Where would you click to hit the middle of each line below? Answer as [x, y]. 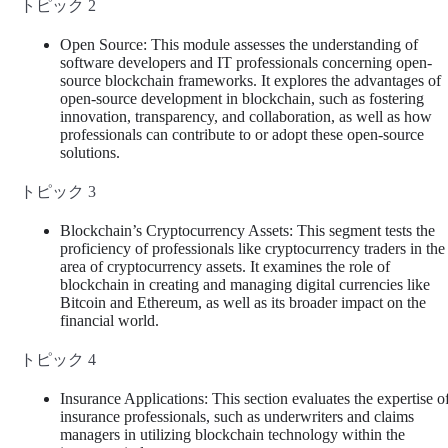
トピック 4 [58, 360]
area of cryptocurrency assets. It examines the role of [225, 267]
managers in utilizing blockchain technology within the [232, 435]
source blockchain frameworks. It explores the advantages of [250, 81]
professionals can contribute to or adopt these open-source [242, 135]
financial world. [109, 321]
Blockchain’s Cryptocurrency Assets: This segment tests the [247, 231]
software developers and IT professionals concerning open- [246, 63]
